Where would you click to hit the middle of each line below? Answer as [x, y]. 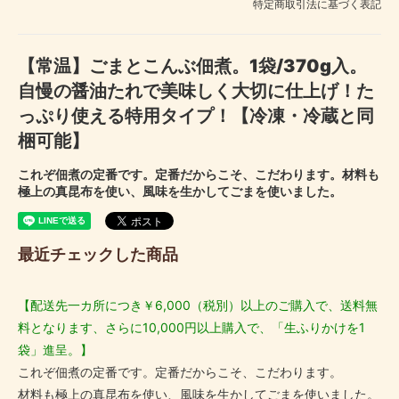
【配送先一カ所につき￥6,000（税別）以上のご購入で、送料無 [198, 305]
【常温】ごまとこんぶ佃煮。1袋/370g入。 [192, 65]
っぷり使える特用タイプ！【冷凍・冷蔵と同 [196, 115]
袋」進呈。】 [55, 350]
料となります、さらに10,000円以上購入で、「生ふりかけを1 [191, 328]
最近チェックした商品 [98, 255]
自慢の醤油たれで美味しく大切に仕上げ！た [196, 90]
